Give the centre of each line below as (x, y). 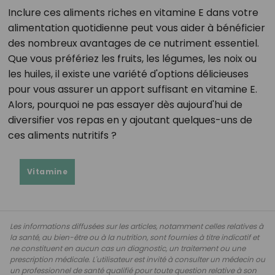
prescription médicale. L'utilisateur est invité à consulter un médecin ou (137, 259)
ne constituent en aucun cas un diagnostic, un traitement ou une (128, 248)
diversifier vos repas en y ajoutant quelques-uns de (130, 120)
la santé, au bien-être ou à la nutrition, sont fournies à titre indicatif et (134, 237)
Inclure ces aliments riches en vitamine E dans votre (133, 12)
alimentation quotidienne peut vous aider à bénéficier (136, 28)
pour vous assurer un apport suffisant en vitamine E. (132, 89)
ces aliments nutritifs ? (62, 135)
